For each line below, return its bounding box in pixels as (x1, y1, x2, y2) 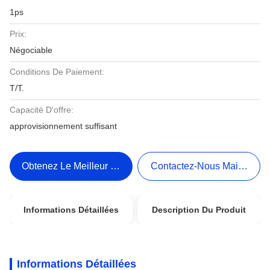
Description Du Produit (152, 205, 246, 215)
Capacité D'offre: (10, 105, 74, 115)
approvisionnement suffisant (10, 121, 117, 131)
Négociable (10, 45, 52, 55)
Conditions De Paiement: (10, 67, 104, 77)
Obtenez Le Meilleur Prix (22, 161, 128, 171)
